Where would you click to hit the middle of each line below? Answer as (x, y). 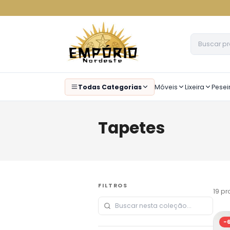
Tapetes (131, 128)
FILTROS (113, 185)
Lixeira (195, 87)
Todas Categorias (110, 87)
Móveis (166, 87)
